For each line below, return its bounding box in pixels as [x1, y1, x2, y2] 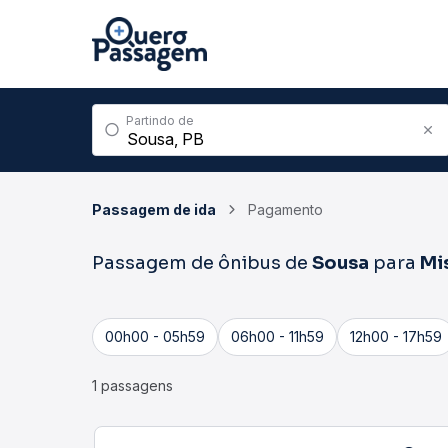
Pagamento [248, 201, 323, 218]
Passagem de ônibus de [92, 252, 312, 274]
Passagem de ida [92, 201, 216, 218]
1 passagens [92, 377, 173, 394]
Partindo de [126, 113, 194, 128]
